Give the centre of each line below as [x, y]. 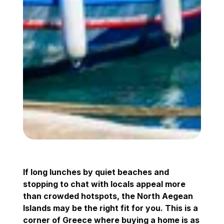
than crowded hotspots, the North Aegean [108, 196]
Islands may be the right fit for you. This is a [111, 208]
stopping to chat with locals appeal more [104, 184]
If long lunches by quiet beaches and [96, 172]
